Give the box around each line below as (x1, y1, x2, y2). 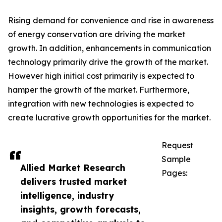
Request (162, 140, 193, 150)
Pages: (162, 168, 187, 178)
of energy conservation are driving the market (8, 29, 185, 39)
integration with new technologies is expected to (8, 99, 194, 109)
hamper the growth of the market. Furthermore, (8, 85, 189, 95)
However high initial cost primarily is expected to (8, 71, 194, 81)
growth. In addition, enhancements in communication (8, 43, 211, 53)
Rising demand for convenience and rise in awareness (8, 15, 214, 25)
